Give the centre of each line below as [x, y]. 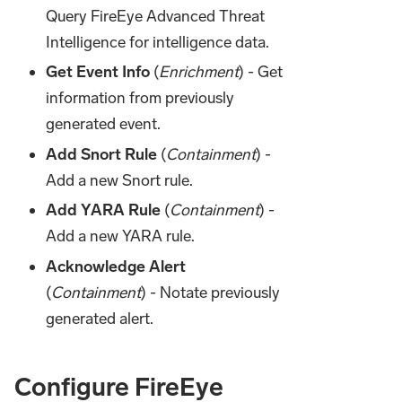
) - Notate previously [211, 292]
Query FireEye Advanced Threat [156, 17]
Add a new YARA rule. [121, 236]
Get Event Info [98, 72]
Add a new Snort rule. [120, 180]
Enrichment [199, 72]
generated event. [104, 124]
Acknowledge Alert [116, 266]
